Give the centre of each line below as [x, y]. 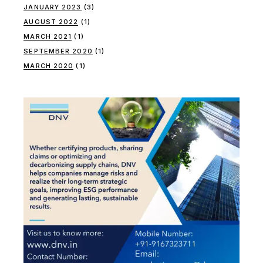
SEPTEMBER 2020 [58, 51]
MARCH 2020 [49, 66]
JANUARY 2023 [53, 7]
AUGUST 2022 [51, 22]
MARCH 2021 [48, 37]
